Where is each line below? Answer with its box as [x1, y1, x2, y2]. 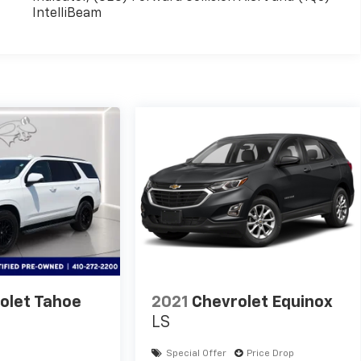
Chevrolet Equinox [192, 294, 334, 311]
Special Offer [166, 349, 227, 359]
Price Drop [247, 349, 295, 359]
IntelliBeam [31, 6, 102, 20]
